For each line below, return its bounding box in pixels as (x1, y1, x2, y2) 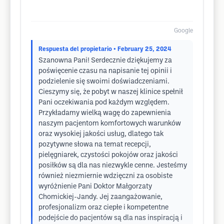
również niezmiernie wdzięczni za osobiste (38, 173, 172, 179)
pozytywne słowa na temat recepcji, (38, 141, 151, 148)
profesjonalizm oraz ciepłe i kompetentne (38, 204, 168, 211)
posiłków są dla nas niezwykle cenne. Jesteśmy (38, 162, 187, 169)
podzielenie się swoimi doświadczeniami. (38, 78, 169, 85)
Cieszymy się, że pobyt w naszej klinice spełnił (38, 89, 183, 95)
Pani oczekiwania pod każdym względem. (38, 99, 169, 106)
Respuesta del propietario (38, 46, 112, 52)
